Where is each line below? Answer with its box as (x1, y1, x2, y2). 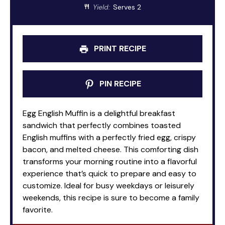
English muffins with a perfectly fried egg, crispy (23, 132, 196, 143)
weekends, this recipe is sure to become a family (23, 192, 199, 203)
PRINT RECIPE (92, 43, 146, 54)
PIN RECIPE (97, 78, 141, 89)
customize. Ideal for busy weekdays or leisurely (23, 180, 194, 191)
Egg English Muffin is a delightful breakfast (23, 107, 175, 119)
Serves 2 (113, 2, 141, 12)
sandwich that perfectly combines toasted (23, 120, 181, 131)
